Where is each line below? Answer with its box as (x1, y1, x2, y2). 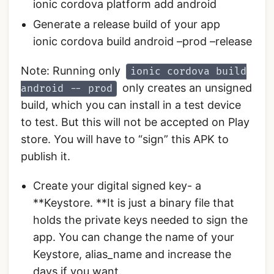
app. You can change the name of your (33, 231, 234, 244)
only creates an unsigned (119, 81, 252, 95)
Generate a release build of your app (33, 18, 220, 31)
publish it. (21, 150, 70, 163)
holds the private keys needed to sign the (33, 213, 248, 227)
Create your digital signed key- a (33, 179, 201, 193)
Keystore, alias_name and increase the (33, 248, 231, 261)
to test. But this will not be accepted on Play (21, 116, 250, 129)
